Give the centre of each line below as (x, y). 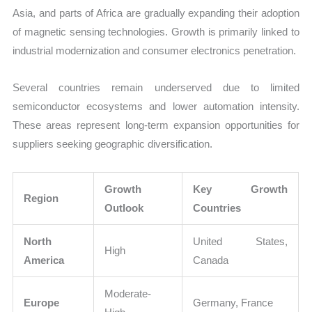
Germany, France (233, 302)
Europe (42, 302)
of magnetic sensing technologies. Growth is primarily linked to (156, 32)
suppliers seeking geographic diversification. (113, 144)
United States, (241, 241)
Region (41, 198)
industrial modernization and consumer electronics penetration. (155, 51)
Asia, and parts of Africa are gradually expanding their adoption (156, 13)
